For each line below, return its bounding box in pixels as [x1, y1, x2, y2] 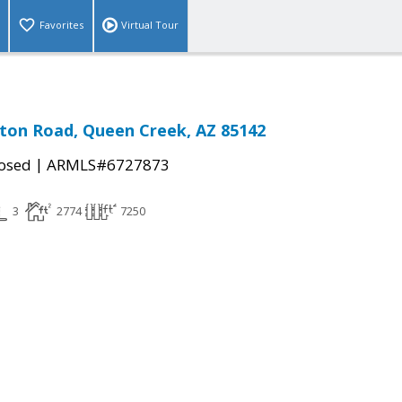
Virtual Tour [121, 18, 179, 32]
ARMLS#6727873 [47, 154, 170, 176]
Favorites [39, 18, 83, 32]
